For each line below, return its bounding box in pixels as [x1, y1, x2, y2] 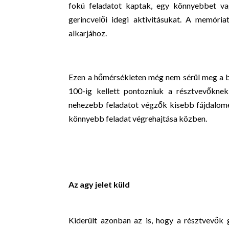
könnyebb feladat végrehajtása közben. [68, 113, 208, 123]
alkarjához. [68, 28, 107, 38]
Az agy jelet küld [68, 179, 130, 189]
